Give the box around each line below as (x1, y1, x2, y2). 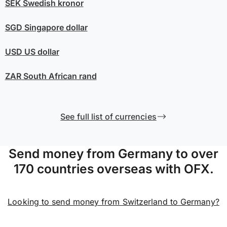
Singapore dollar (22, 22, 88, 32)
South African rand (21, 70, 97, 81)
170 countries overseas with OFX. (13, 161, 214, 176)
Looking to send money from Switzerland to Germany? (8, 197, 219, 207)
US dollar (22, 46, 59, 57)
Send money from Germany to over (9, 145, 218, 161)
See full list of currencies (60, 111, 157, 122)
